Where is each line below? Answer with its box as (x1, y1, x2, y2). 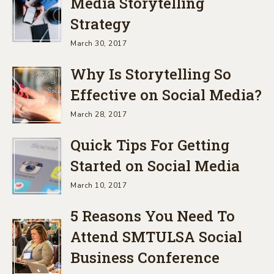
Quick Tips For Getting (70, 135, 229, 155)
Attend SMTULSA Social (70, 226, 242, 246)
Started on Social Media (70, 155, 240, 176)
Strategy (70, 13, 131, 34)
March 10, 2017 (70, 180, 127, 190)
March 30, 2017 (70, 38, 127, 48)
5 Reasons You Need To (70, 206, 235, 226)
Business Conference (70, 247, 220, 267)
